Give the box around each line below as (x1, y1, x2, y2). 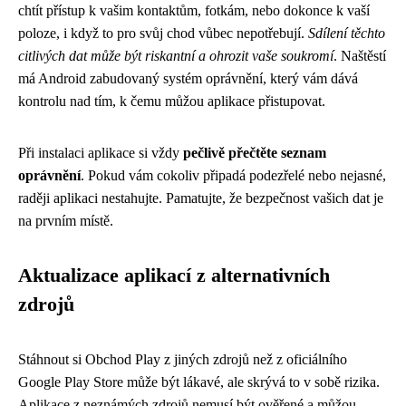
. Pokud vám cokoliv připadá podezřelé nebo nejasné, (81, 168, 386, 183)
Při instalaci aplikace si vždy (18, 145, 183, 160)
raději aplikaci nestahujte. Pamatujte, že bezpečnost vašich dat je (18, 190, 383, 206)
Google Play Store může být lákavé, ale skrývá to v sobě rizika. (18, 374, 380, 390)
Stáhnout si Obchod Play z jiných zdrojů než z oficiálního (18, 352, 347, 367)
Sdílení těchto (308, 25, 385, 41)
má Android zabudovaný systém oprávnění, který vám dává (18, 71, 358, 86)
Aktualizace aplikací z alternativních (18, 265, 330, 286)
